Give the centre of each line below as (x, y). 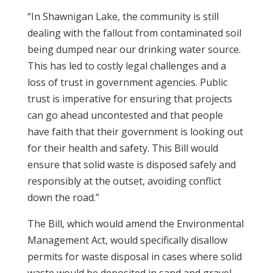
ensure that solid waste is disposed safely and (131, 165)
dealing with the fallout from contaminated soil (134, 33)
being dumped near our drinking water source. (134, 49)
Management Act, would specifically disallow (127, 240)
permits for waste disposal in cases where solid (134, 257)
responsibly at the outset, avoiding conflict (124, 181)
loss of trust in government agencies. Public (127, 82)
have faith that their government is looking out (135, 132)
